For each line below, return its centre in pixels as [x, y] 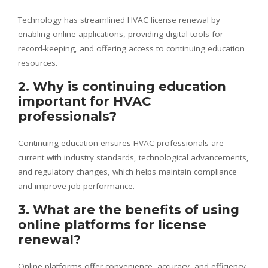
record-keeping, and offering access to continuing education [131, 48]
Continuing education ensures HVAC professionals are [121, 143]
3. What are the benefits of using [129, 209]
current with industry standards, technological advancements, [133, 157]
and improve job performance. [76, 186]
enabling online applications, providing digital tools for [121, 34]
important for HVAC [84, 101]
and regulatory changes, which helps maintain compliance [127, 171]
